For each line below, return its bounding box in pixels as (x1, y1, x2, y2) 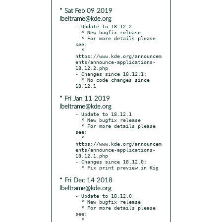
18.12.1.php (75, 152, 108, 159)
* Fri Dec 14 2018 (59, 177, 112, 184)
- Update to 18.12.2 (75, 23, 132, 29)
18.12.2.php (75, 64, 108, 71)
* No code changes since (75, 76, 81, 83)
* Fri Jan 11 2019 (59, 95, 110, 102)
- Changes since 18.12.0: (75, 158, 147, 165)
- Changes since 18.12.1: (75, 70, 147, 77)
